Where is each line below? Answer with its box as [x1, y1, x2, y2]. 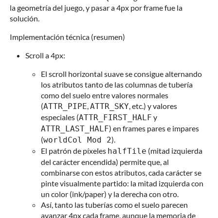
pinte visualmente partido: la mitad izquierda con [41, 179, 203, 188]
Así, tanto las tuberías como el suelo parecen [41, 200, 188, 210]
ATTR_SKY [90, 102, 129, 111]
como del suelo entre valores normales [41, 91, 168, 100]
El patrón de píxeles [41, 146, 108, 156]
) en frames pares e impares [109, 124, 199, 133]
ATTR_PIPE [43, 102, 87, 111]
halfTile [108, 146, 146, 156]
